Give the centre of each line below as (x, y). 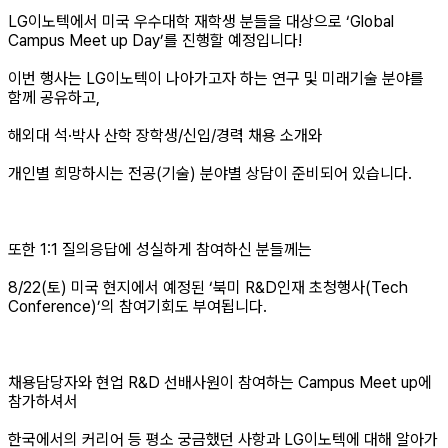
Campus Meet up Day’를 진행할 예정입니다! (155, 41)
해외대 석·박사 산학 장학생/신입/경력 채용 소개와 (165, 136)
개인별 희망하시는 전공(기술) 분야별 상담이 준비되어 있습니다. (210, 174)
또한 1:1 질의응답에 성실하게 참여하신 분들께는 (160, 250)
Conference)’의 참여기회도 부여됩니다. (137, 307)
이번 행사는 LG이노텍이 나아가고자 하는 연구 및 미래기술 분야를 (216, 79)
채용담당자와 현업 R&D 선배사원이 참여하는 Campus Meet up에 (220, 383)
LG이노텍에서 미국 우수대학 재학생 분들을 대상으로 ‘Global (201, 22)
